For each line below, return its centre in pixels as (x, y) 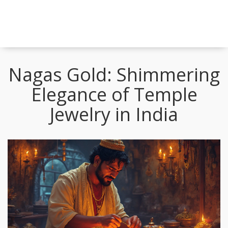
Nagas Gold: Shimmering (114, 74)
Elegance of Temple (114, 94)
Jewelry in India (114, 114)
